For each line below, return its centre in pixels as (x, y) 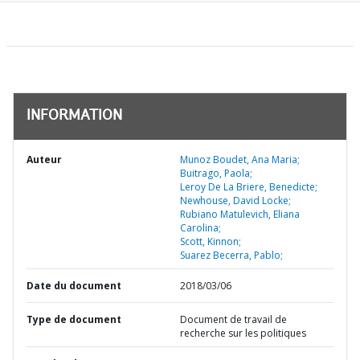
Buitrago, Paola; (216, 173)
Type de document (74, 319)
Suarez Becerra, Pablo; (231, 255)
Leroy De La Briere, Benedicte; (249, 187)
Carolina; (200, 228)
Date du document (74, 286)
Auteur (44, 160)
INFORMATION (74, 117)
